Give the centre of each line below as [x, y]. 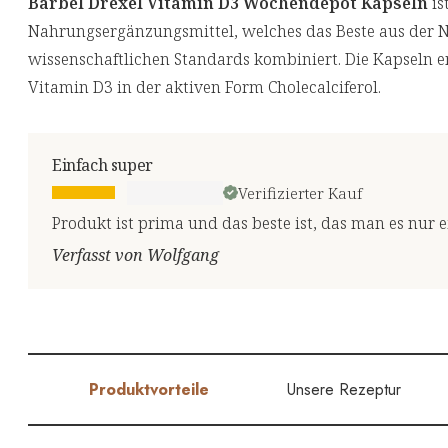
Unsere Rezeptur [343, 389]
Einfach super [102, 164]
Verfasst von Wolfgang [135, 254]
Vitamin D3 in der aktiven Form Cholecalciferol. [204, 86]
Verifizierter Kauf [300, 192]
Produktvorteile [149, 389]
